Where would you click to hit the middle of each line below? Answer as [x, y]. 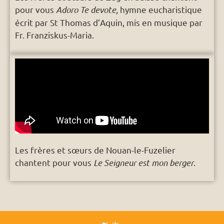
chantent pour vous [54, 162]
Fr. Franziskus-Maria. [54, 35]
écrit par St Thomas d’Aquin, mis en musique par [110, 22]
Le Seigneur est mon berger [143, 162]
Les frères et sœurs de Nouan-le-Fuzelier [95, 149]
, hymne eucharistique [159, 9]
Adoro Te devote [86, 10]
